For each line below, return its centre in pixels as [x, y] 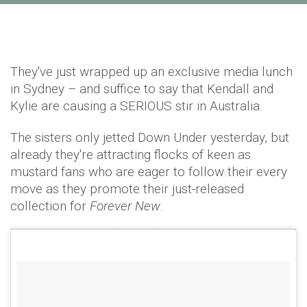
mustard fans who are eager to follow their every [149, 172]
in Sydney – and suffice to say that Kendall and [142, 89]
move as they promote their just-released [127, 189]
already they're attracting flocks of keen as [131, 155]
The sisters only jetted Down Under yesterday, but [150, 137]
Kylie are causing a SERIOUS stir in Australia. [136, 106]
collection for [50, 206]
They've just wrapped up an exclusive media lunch [151, 72]
